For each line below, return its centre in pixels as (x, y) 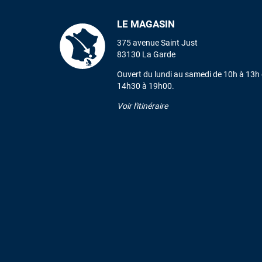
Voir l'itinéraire (143, 106)
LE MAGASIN (146, 24)
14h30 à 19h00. (146, 86)
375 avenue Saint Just (158, 43)
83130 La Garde (146, 55)
